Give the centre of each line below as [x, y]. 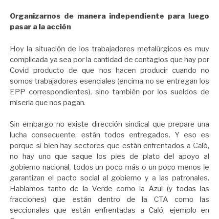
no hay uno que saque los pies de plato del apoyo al [109, 157]
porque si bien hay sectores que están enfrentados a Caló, [109, 146]
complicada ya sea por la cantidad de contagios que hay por [109, 59]
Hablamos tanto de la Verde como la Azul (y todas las [109, 189]
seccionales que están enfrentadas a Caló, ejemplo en [109, 210]
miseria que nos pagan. [48, 102]
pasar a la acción [40, 27]
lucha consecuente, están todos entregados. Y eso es [109, 135]
